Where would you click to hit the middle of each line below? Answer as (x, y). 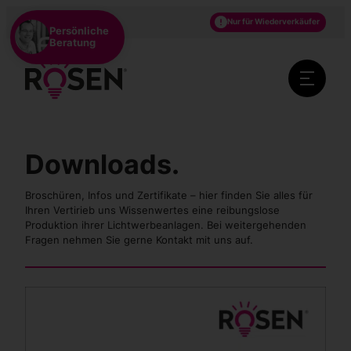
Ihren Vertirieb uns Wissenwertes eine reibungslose (152, 210)
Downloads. (102, 164)
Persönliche (80, 31)
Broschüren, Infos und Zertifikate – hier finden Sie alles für (169, 195)
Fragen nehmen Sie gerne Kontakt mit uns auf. (139, 240)
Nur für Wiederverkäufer (273, 22)
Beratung (73, 43)
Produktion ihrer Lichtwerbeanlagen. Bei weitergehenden (166, 225)
